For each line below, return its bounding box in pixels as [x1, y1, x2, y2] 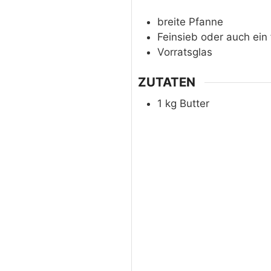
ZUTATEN [137, 74, 195, 90]
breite [157, 15, 189, 28]
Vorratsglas [157, 45, 212, 58]
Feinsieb [157, 30, 201, 43]
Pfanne [188, 15, 223, 28]
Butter [179, 97, 209, 110]
